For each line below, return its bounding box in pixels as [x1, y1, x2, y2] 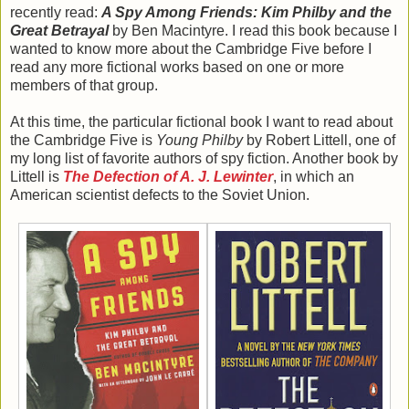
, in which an [273, 168, 354, 184]
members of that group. [10, 77, 158, 93]
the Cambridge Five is [10, 131, 156, 148]
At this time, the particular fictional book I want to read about [10, 113, 393, 130]
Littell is [10, 168, 63, 184]
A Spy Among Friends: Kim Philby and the [101, 4, 392, 20]
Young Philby [156, 131, 243, 148]
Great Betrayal [10, 22, 109, 38]
